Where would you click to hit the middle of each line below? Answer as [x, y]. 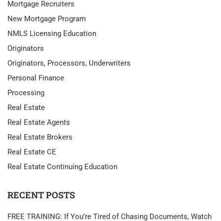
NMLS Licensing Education [52, 34]
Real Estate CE [32, 152]
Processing [26, 93]
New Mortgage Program [47, 19]
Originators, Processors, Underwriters [69, 63]
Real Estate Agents [39, 122]
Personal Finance [36, 78]
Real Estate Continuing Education [62, 167]
